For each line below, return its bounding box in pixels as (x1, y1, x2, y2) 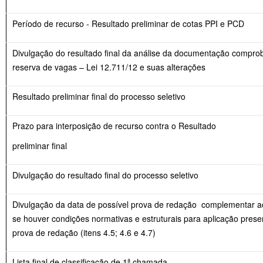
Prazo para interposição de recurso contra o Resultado (12, 119, 216, 131)
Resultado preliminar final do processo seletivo (12, 90, 186, 102)
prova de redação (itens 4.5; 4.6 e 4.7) (12, 226, 156, 238)
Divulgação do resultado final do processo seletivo (12, 168, 198, 181)
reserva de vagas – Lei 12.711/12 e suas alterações (12, 60, 205, 73)
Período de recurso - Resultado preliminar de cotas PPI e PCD (12, 17, 244, 29)
